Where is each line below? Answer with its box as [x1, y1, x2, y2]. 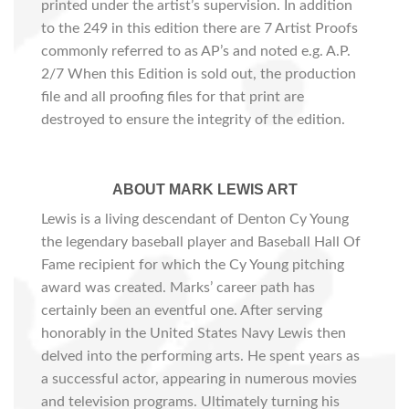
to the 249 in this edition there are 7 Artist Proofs [41, 20, 358, 36]
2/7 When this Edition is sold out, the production [41, 66, 356, 81]
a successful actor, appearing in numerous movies [41, 371, 357, 386]
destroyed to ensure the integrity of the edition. [41, 111, 345, 127]
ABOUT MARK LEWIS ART [111, 181, 298, 197]
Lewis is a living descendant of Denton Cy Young [41, 211, 349, 226]
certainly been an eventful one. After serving [41, 302, 322, 318]
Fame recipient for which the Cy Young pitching [41, 257, 344, 272]
